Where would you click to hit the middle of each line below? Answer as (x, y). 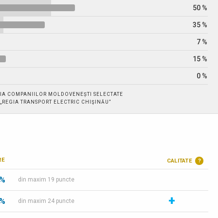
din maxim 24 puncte (46, 201)
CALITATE (181, 161)
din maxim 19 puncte (46, 180)
